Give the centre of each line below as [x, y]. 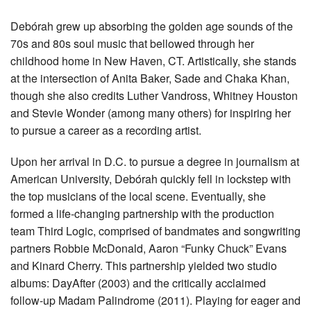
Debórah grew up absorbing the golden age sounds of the [152, 26]
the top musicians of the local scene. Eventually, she [138, 196]
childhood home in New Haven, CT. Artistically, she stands [153, 61]
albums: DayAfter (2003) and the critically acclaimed [138, 283]
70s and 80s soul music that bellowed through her [132, 44]
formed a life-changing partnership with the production [142, 214]
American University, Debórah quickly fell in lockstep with [151, 179]
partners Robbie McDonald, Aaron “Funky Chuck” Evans [149, 249]
